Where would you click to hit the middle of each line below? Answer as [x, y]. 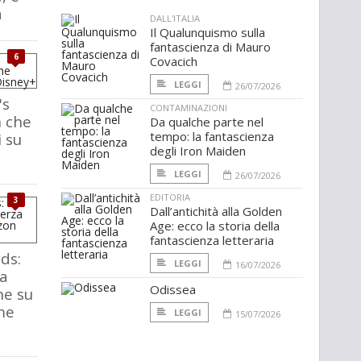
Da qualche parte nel [207, 122]
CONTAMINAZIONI [189, 108]
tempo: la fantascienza [212, 137]
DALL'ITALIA [175, 19]
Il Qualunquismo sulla [207, 33]
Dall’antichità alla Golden [216, 212]
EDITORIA [170, 197]
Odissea [173, 290]
